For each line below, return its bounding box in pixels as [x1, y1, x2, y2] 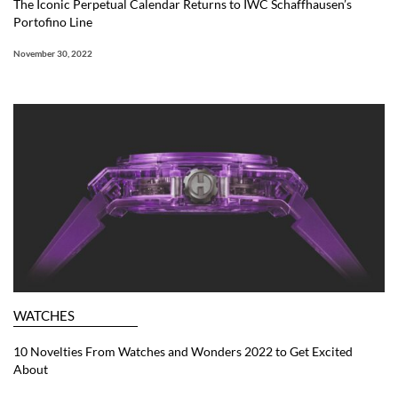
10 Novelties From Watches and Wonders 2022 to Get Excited [13, 343, 353, 359]
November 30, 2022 [13, 48, 92, 60]
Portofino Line [13, 14, 92, 30]
